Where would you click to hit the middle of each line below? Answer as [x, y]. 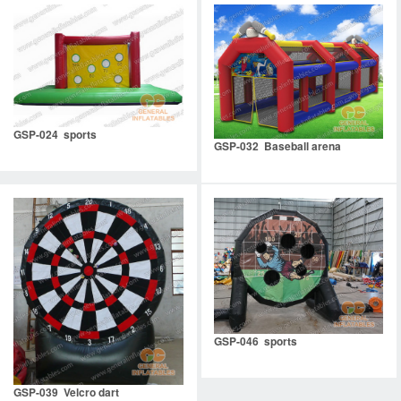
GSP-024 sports [55, 134]
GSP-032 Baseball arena [277, 145]
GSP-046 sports [255, 341]
